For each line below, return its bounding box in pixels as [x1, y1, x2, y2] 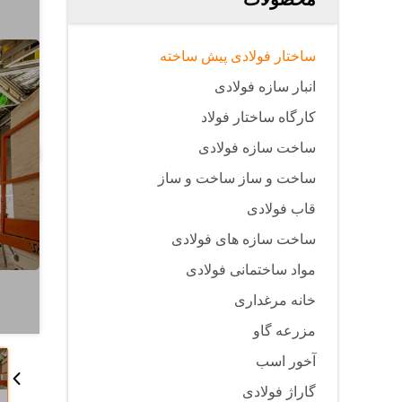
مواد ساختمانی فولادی [186, 262, 316, 277]
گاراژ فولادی [242, 384, 316, 399]
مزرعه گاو [253, 323, 316, 338]
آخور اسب [256, 354, 316, 369]
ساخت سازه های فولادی [171, 232, 316, 247]
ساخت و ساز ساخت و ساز [158, 170, 316, 186]
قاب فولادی [247, 201, 316, 216]
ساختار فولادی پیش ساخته [160, 48, 316, 64]
